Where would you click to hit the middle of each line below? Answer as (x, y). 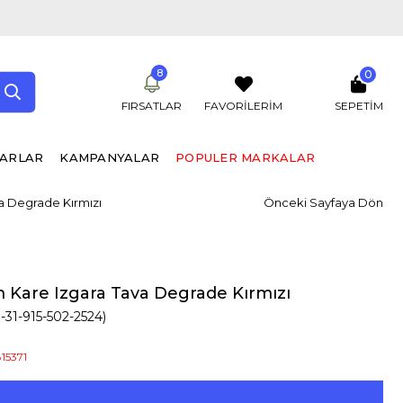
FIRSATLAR (152, 106)
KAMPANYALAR (110, 157)
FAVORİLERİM (243, 106)
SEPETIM (359, 106)
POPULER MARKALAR (246, 157)
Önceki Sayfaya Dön (323, 202)
